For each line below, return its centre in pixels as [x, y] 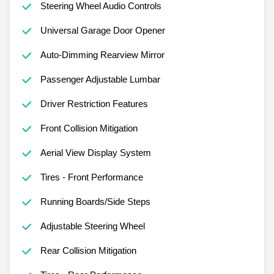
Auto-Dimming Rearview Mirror [102, 54]
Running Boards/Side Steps [95, 201]
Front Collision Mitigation [89, 128]
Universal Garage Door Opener [102, 30]
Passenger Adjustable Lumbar [100, 79]
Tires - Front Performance [91, 177]
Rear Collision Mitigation [88, 250]
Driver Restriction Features [94, 103]
